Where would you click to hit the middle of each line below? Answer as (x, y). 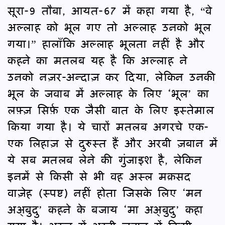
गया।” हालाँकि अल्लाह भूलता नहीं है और (106, 43)
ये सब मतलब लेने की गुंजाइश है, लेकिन (105, 159)
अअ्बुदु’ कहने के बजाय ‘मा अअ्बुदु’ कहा (105, 209)
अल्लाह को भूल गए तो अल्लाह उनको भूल (109, 27)
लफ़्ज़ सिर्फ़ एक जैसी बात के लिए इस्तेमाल (111, 109)
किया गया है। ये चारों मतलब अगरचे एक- (108, 126)
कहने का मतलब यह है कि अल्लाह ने (97, 60)
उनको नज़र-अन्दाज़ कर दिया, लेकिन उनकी (112, 76)
